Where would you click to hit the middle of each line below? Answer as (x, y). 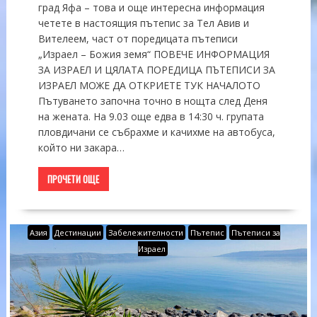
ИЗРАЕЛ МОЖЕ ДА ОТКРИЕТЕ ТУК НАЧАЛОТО (149, 86)
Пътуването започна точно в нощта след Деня (152, 101)
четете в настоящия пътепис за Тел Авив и (143, 23)
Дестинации (78, 233)
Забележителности (146, 233)
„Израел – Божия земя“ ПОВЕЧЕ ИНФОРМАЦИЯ (154, 54)
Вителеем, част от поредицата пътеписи (138, 39)
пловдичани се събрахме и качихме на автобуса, (156, 132)
